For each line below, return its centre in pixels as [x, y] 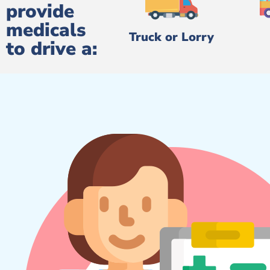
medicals [46, 30]
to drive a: [52, 49]
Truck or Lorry [172, 37]
